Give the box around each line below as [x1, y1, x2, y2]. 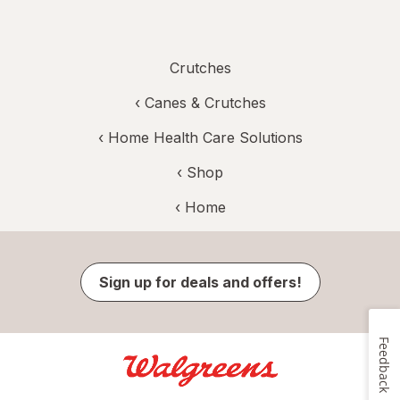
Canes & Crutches [144, 93, 266, 112]
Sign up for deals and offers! [98, 272, 302, 291]
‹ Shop [177, 162, 223, 181]
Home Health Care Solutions [107, 128, 303, 146]
